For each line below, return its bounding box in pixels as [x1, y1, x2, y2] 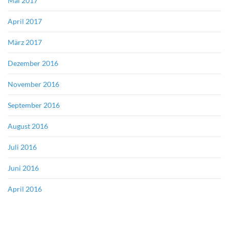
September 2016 [8, 100, 60, 109]
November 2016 [8, 79, 59, 88]
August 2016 [8, 121, 48, 130]
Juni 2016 [8, 163, 39, 172]
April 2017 [8, 16, 42, 26]
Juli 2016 [8, 142, 37, 151]
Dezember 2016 [8, 58, 58, 67]
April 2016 [8, 184, 42, 193]
